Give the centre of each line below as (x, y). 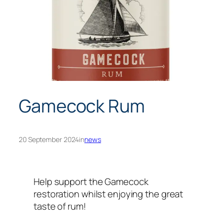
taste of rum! (60, 206)
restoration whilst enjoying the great (109, 194)
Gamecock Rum (82, 106)
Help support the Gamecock (91, 181)
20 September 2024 (49, 140)
